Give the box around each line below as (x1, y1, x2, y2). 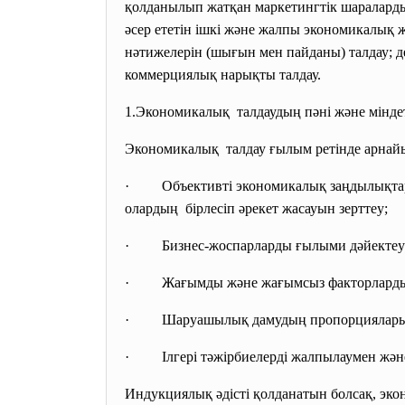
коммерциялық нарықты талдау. (125, 67, 328, 82)
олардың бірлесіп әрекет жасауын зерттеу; (125, 201, 388, 216)
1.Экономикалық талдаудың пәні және (125, 104, 369, 119)
